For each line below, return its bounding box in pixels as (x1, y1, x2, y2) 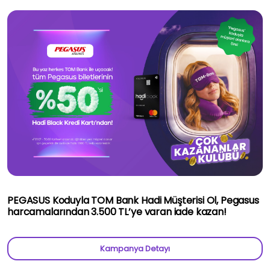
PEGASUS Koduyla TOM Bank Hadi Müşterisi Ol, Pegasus (7, 193, 259, 207)
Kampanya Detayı (100, 242, 170, 254)
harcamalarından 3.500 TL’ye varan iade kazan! (7, 204, 227, 219)
